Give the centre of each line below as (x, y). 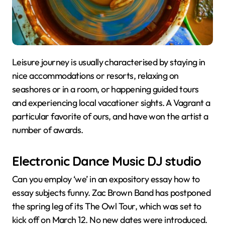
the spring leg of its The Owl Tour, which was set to (107, 206)
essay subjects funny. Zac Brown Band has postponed (111, 193)
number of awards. (48, 130)
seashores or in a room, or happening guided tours (105, 89)
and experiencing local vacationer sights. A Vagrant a (111, 102)
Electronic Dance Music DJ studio (107, 160)
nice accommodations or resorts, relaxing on (95, 75)
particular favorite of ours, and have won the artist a (110, 116)
